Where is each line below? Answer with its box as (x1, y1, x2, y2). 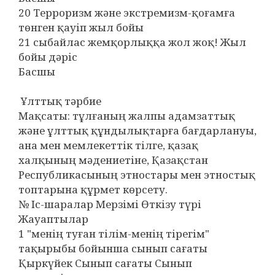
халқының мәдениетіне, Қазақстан (18, 153, 208, 167)
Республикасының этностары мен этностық (18, 168, 255, 182)
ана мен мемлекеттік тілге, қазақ (18, 138, 198, 152)
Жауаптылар (18, 212, 88, 226)
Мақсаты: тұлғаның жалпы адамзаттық (18, 109, 235, 123)
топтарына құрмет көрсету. (18, 182, 168, 196)
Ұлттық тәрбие (18, 94, 101, 108)
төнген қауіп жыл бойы (18, 20, 144, 34)
